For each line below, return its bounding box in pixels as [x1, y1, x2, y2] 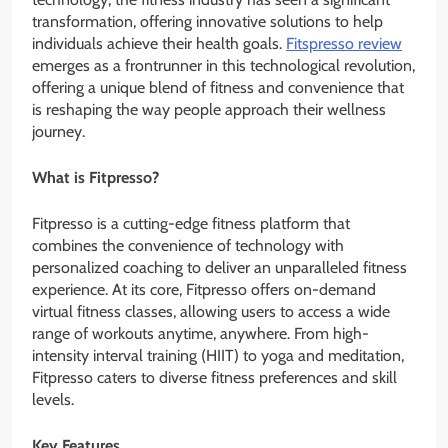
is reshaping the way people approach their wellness [32, 100, 386, 120]
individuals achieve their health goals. [32, 34, 286, 54]
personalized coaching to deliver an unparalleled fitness [32, 258, 407, 278]
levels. [32, 390, 74, 410]
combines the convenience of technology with [32, 236, 344, 256]
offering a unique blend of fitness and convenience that [32, 78, 404, 98]
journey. [32, 122, 85, 142]
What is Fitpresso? [32, 168, 159, 188]
